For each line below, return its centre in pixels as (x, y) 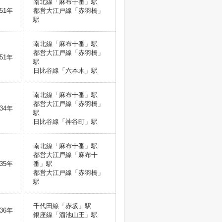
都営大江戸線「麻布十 (65, 155)
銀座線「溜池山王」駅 (66, 215)
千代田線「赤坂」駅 (63, 206)
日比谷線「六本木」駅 (66, 71)
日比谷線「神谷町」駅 (66, 122)
